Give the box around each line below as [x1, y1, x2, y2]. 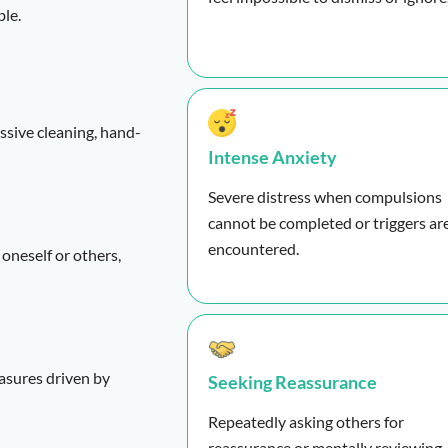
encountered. [208, 238, 299, 258]
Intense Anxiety [208, 145, 337, 168]
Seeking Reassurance [208, 371, 377, 394]
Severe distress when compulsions [208, 186, 442, 206]
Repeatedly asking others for [208, 412, 404, 432]
